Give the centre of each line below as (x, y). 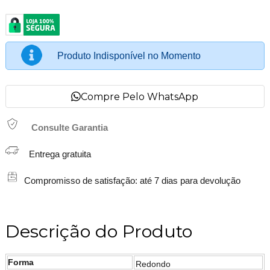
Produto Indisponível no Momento (129, 56)
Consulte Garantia (69, 128)
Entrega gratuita (55, 155)
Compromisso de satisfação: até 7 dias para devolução (130, 181)
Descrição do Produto (99, 231)
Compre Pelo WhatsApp (140, 96)
